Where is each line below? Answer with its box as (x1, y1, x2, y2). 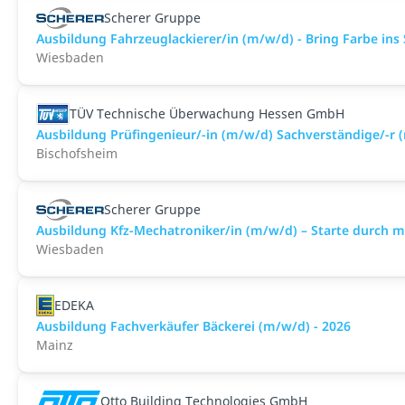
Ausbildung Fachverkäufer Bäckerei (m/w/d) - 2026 (36, 317, 351, 334)
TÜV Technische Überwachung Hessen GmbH (69, 105, 344, 122)
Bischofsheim (36, 145, 118, 162)
